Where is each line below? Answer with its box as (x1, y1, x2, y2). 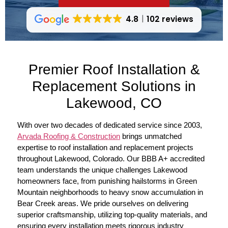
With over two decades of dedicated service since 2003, (17, 121, 202, 130)
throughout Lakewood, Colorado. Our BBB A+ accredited (17, 154, 205, 163)
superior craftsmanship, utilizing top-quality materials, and (17, 210, 207, 219)
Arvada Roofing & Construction (17, 132, 120, 141)
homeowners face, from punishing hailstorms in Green (17, 177, 197, 186)
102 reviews (147, 14, 194, 25)
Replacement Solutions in (32, 78, 196, 95)
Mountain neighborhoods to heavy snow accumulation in (17, 188, 203, 197)
